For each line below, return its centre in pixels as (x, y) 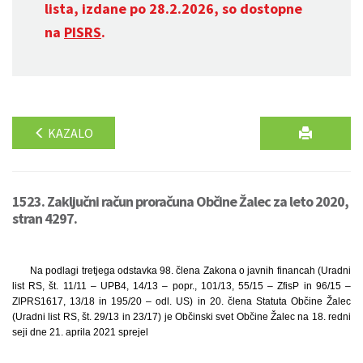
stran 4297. (45, 218)
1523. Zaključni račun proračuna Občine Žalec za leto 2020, (180, 201)
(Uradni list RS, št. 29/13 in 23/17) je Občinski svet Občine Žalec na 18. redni (181, 317)
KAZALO (69, 133)
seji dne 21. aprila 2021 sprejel (80, 332)
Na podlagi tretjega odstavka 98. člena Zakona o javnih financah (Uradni (190, 271)
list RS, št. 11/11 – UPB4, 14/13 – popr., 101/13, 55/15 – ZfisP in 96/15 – (181, 286)
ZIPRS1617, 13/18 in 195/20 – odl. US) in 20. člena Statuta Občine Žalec (181, 301)
